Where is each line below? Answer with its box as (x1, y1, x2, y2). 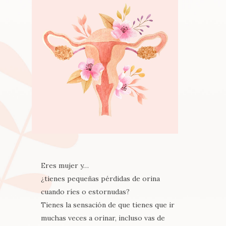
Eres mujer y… (40, 161, 89, 171)
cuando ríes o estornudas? (40, 187, 130, 197)
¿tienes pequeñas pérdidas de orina (40, 174, 160, 184)
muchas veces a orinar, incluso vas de (40, 213, 165, 223)
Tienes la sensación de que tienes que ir (40, 200, 175, 210)
